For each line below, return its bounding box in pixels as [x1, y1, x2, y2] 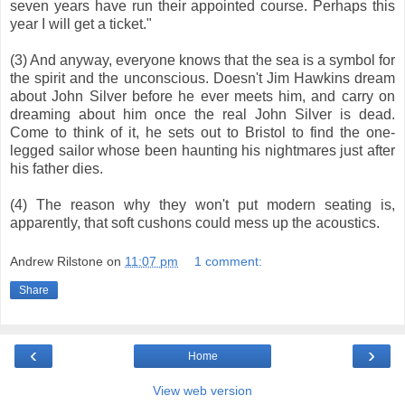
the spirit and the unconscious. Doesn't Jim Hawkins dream [10, 70, 395, 86]
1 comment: [194, 254, 263, 269]
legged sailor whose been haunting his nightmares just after [10, 142, 395, 158]
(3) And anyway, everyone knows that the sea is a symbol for [10, 52, 395, 68]
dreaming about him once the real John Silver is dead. [10, 106, 395, 122]
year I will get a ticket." [10, 15, 152, 32]
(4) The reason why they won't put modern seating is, [10, 196, 395, 212]
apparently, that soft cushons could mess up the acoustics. [10, 214, 380, 231]
